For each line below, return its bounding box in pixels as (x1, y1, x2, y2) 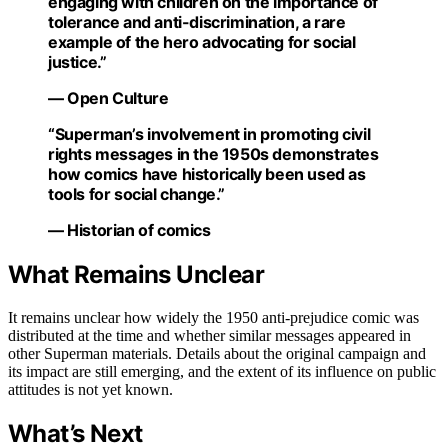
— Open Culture (48, 87, 169, 108)
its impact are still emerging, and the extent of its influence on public (8, 362, 436, 380)
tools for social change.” (48, 183, 226, 204)
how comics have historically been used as (48, 163, 366, 184)
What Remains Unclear (8, 259, 264, 289)
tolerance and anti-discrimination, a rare (48, 11, 346, 32)
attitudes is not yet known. (8, 380, 173, 398)
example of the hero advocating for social (48, 31, 356, 52)
